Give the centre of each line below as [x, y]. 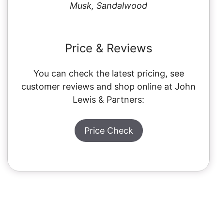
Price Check [108, 130]
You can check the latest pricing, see [108, 73]
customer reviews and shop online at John [108, 86]
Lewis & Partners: [108, 99]
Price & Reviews [108, 48]
